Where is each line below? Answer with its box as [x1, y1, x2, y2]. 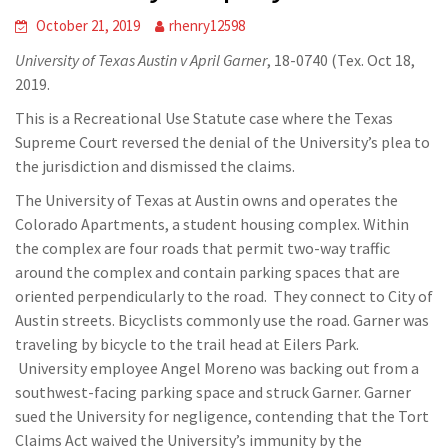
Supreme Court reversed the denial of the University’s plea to [15, 132, 430, 152]
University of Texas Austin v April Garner [15, 50, 267, 70]
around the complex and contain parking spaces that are [15, 262, 400, 282]
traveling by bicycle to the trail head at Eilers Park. [15, 334, 359, 354]
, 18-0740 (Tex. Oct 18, [267, 50, 415, 70]
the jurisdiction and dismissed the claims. [15, 156, 295, 176]
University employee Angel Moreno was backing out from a [15, 358, 419, 378]
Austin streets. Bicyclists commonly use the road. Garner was [15, 310, 429, 330]
